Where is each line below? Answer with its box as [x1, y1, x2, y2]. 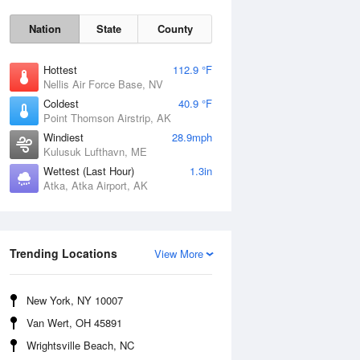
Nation [28, 21, 61, 36]
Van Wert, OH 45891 [27, 315, 122, 330]
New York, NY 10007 [27, 292, 123, 308]
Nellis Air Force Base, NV [43, 76, 163, 92]
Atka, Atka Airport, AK [43, 178, 148, 193]
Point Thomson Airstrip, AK [43, 110, 171, 125]
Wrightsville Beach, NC [27, 337, 134, 353]
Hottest [43, 62, 77, 77]
